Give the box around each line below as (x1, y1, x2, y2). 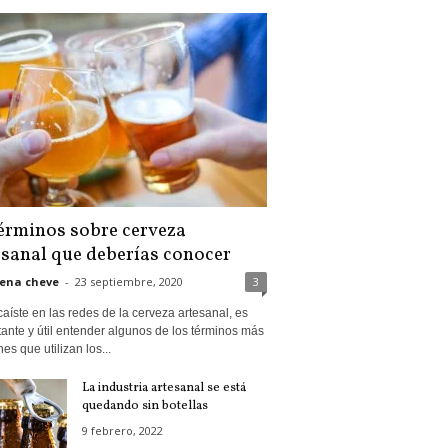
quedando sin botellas (81, 397, 208, 416)
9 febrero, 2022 (81, 423, 163, 439)
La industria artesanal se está (81, 379, 246, 398)
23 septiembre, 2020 (74, 274, 183, 290)
